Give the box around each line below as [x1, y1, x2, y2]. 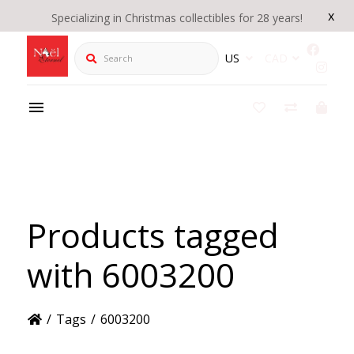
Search [73, 40, 114, 58]
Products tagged [26, 212, 279, 258]
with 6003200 [26, 251, 235, 297]
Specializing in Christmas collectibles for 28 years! [51, 10, 303, 25]
